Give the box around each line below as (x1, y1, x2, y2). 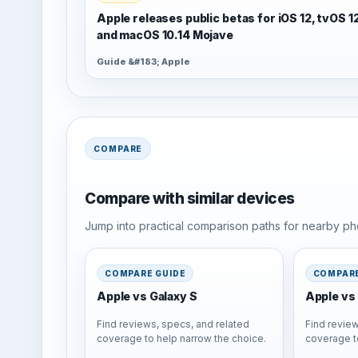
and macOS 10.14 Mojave (97, 27, 233, 42)
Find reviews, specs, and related (97, 317, 249, 330)
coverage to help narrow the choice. (97, 332, 266, 344)
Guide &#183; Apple (97, 56, 190, 68)
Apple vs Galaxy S (97, 288, 197, 303)
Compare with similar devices (85, 189, 295, 209)
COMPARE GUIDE (105, 268, 186, 278)
